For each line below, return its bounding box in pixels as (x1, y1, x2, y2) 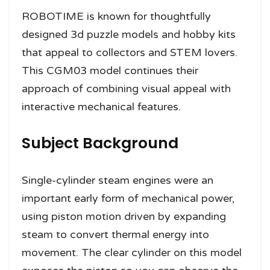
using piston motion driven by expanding (22, 210, 226, 224)
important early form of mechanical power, (22, 192, 234, 206)
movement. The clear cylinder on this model (22, 246, 242, 260)
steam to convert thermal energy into (22, 228, 209, 242)
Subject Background (22, 133, 178, 154)
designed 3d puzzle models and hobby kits (22, 28, 236, 42)
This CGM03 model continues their (22, 64, 198, 78)
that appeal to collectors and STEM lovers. (22, 46, 237, 60)
